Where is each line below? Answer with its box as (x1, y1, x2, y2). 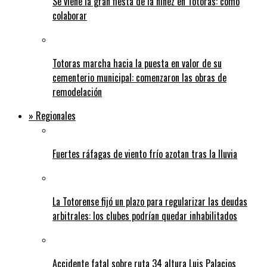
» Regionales (29, 108, 76, 123)
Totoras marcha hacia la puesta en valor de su (52, 56, 222, 71)
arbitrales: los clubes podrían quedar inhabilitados (52, 209, 237, 223)
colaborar (52, 8, 87, 23)
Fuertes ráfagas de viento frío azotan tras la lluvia (52, 147, 237, 162)
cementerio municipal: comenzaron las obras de (52, 70, 226, 85)
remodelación (52, 85, 102, 100)
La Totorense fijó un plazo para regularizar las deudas (52, 194, 247, 209)
